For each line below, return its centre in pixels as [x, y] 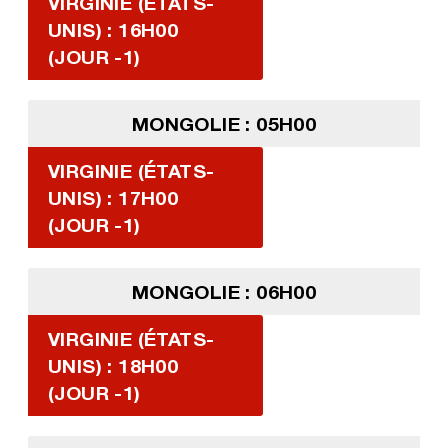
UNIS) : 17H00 [113, 198]
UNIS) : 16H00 [113, 30]
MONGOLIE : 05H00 [224, 124]
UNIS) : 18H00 [113, 366]
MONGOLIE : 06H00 [224, 292]
